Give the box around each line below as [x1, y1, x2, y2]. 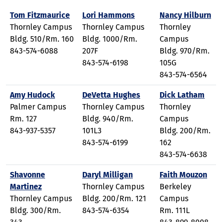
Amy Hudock [10, 90, 55, 100]
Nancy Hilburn [160, 10, 211, 20]
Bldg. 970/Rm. [160, 46, 210, 55]
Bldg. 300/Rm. [10, 206, 61, 215]
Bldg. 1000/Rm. [82, 34, 137, 44]
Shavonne [10, 170, 45, 179]
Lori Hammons [82, 10, 135, 20]
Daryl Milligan [82, 170, 133, 179]
